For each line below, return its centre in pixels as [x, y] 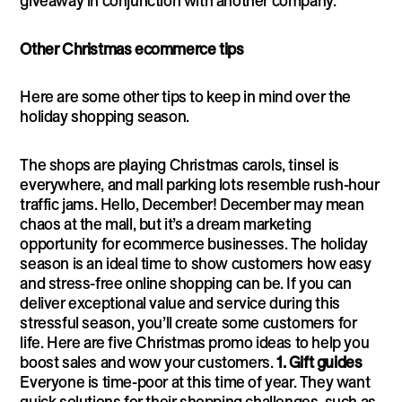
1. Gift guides [319, 362]
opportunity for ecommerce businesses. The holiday [194, 243]
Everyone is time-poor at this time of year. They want [195, 381]
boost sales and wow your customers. [148, 362]
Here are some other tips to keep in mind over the [185, 97]
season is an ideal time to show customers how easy [196, 263]
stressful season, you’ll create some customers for [188, 322]
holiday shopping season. [105, 117]
